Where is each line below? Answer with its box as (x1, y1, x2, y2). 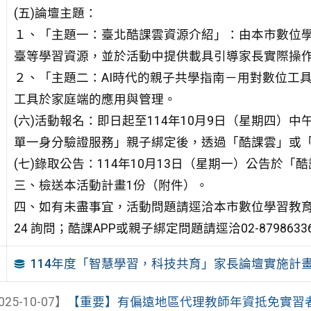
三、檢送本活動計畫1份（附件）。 (13, 178, 208, 192)
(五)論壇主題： (13, 6, 97, 20)
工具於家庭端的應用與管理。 (13, 92, 176, 106)
